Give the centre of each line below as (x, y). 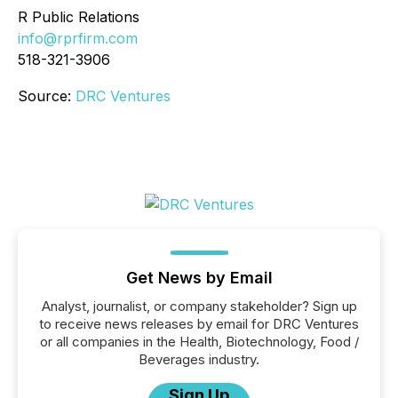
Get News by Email (199, 278)
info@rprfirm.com (78, 38)
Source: (47, 96)
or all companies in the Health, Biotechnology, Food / (199, 342)
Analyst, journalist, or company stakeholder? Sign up (199, 306)
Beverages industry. (199, 359)
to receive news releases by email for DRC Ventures (199, 324)
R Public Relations (79, 17)
